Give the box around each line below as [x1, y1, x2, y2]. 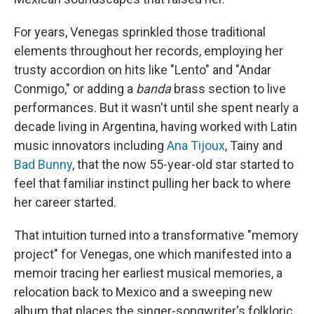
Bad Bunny [14, 156, 72, 172]
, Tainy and [225, 137, 282, 153]
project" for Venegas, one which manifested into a [14, 246, 292, 261]
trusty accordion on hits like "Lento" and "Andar [14, 62, 271, 77]
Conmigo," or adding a [14, 81, 136, 96]
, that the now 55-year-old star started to [72, 156, 294, 172]
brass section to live [171, 81, 286, 96]
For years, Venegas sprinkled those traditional [14, 24, 266, 39]
